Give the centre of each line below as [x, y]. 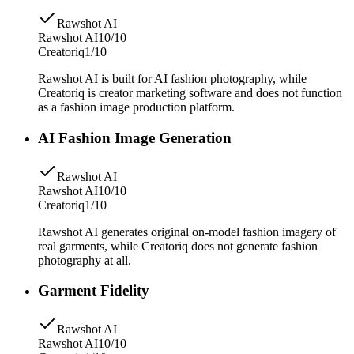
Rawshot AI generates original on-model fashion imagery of [187, 232]
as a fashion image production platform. [136, 107]
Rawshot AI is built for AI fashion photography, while [172, 79]
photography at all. [85, 260]
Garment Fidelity [94, 291]
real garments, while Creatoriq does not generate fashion [178, 246]
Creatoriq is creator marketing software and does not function [190, 93]
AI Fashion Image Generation [135, 137]
